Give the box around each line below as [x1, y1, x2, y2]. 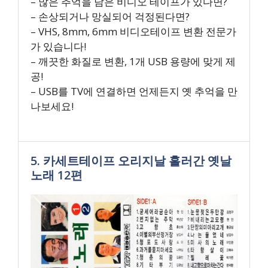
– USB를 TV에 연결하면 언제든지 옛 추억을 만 [31, 84, 237, 98]
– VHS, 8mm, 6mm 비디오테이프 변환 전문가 [31, 25, 236, 38]
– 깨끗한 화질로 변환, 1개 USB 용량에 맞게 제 [31, 54, 236, 68]
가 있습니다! [31, 39, 86, 53]
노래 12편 [31, 166, 83, 183]
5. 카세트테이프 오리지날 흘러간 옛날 [31, 152, 232, 169]
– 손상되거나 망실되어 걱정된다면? [31, 10, 190, 23]
